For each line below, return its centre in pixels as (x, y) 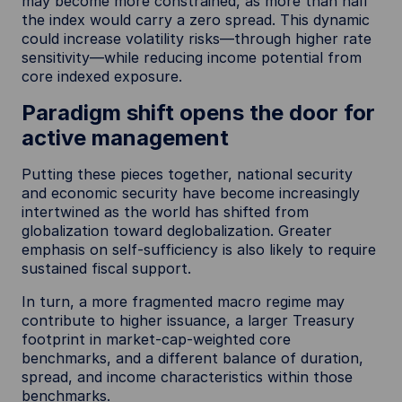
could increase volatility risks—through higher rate (197, 39)
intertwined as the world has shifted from (165, 212)
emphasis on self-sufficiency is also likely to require (199, 249)
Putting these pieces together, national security (187, 174)
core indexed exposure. (102, 76)
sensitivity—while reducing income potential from (192, 57)
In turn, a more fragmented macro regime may (183, 301)
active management (125, 138)
